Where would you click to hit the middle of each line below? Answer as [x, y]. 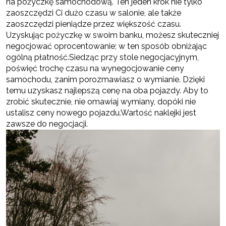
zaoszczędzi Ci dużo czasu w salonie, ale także [94, 13]
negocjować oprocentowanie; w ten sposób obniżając [106, 46]
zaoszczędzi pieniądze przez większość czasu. [94, 24]
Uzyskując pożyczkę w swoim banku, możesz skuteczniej [112, 35]
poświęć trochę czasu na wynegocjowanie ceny [95, 69]
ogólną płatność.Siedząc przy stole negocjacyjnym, [102, 58]
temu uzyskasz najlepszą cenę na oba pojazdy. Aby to [107, 91]
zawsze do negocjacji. [47, 124]
